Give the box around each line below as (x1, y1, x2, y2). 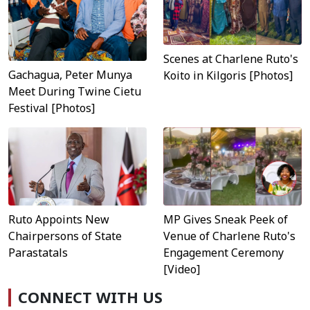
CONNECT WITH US (18, 286, 163, 307)
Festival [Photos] (8, 100, 95, 116)
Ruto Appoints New (8, 211, 109, 227)
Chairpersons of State (8, 228, 122, 244)
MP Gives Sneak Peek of (163, 211, 288, 227)
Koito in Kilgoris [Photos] (163, 68, 293, 84)
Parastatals (8, 244, 68, 260)
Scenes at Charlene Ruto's (163, 51, 298, 67)
